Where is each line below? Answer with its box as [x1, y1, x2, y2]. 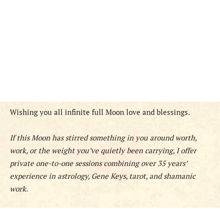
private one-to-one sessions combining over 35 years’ [10, 158, 187, 168]
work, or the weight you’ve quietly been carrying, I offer [10, 145, 196, 156]
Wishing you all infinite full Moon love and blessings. [10, 107, 190, 117]
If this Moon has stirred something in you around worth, [10, 133, 196, 143]
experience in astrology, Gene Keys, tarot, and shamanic [10, 171, 195, 181]
